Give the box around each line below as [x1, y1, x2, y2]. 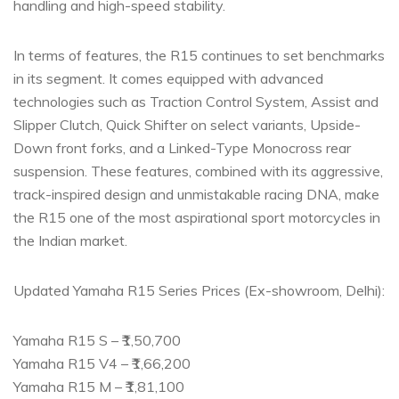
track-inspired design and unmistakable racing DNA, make [13, 185, 379, 203]
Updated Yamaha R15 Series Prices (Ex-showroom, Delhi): [13, 281, 385, 299]
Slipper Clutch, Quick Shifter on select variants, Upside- [13, 116, 361, 134]
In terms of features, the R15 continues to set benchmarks [13, 46, 385, 64]
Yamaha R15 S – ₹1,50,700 [13, 331, 181, 349]
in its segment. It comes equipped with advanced [13, 69, 323, 87]
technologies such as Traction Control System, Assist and [13, 93, 379, 110]
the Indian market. [13, 232, 127, 249]
